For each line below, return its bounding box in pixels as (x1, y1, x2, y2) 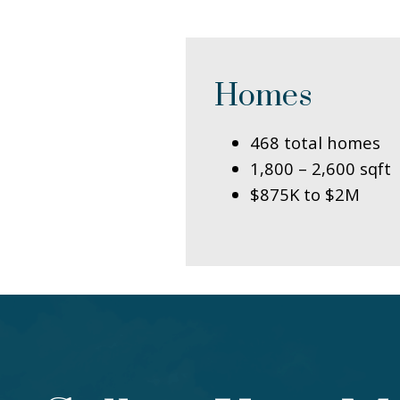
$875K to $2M (250, 182, 360, 205)
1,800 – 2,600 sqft (250, 156, 391, 179)
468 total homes (250, 130, 380, 154)
